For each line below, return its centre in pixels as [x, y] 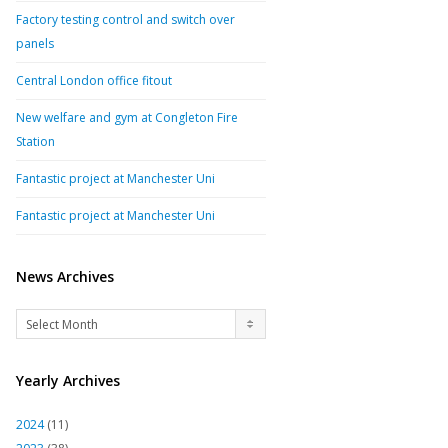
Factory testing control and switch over [125, 19]
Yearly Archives [68, 380]
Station [35, 141]
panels [35, 43]
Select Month [62, 324]
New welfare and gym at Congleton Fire [127, 117]
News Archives [65, 276]
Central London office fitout [94, 80]
